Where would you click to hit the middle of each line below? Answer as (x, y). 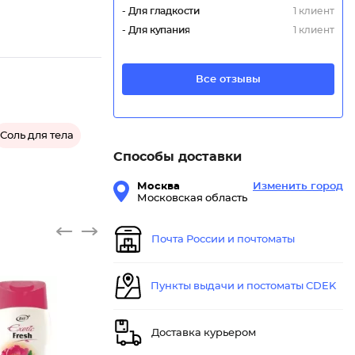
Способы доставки (177, 157)
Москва (158, 187)
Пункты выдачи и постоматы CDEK (243, 286)
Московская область (192, 199)
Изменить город (298, 187)
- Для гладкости (161, 11)
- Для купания (156, 31)
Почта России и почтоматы (223, 239)
